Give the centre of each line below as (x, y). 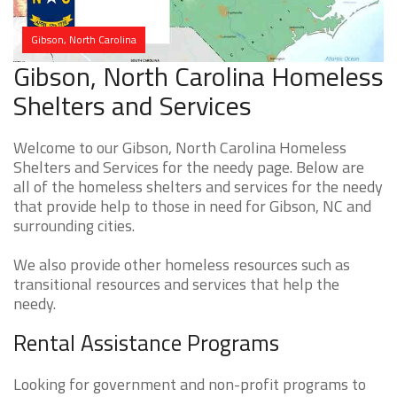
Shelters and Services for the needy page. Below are (189, 167)
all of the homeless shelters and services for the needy (198, 187)
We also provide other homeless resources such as (182, 265)
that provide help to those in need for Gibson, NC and (192, 206)
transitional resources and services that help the (176, 284)
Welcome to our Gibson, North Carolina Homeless (180, 148)
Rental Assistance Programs (146, 343)
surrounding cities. (74, 226)
